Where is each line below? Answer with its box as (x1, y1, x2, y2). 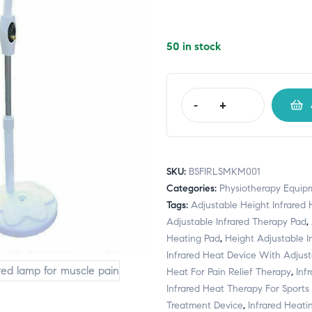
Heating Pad (166, 233, 220, 245)
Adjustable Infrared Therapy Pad (166, 216, 306, 228)
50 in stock (166, 40, 221, 53)
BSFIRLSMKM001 (189, 166, 260, 178)
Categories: (166, 182, 219, 195)
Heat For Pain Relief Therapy (166, 266, 291, 279)
